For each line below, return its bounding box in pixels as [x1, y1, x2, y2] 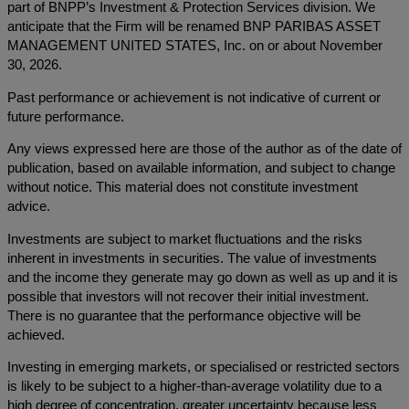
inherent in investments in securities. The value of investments [7, 250, 377, 266]
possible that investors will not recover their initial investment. [7, 288, 369, 304]
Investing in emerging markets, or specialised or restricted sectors [7, 360, 400, 375]
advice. [7, 199, 50, 215]
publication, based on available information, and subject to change [7, 161, 395, 176]
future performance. [7, 109, 124, 124]
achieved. [7, 327, 65, 342]
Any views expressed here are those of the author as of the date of [7, 142, 402, 157]
